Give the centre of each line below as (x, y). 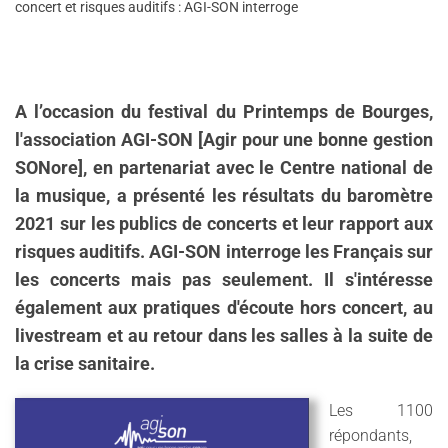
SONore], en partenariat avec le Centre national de (224, 168)
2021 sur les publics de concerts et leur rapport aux (224, 224)
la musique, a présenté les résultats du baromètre (224, 196)
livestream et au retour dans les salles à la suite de (224, 336)
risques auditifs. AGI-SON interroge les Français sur (224, 252)
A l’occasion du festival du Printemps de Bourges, (224, 112)
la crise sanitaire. (85, 364)
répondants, (370, 435)
